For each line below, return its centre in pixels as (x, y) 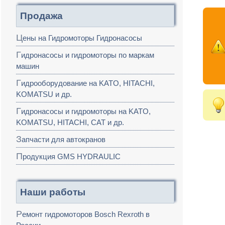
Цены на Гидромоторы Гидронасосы (82, 38)
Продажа (41, 16)
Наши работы (53, 192)
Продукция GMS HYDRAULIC (72, 157)
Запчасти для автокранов (64, 140)
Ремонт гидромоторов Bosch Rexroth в (19, 214)
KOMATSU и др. (44, 94)
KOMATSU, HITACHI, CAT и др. (70, 123)
